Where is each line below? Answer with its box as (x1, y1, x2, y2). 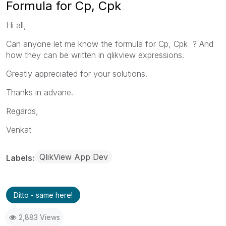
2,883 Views (19, 212, 60, 221)
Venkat (6, 124, 31, 135)
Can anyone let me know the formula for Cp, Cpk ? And (6, 38, 213, 49)
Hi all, (6, 20, 26, 30)
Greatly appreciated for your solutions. (6, 68, 147, 79)
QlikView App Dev (39, 151, 108, 162)
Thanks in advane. (6, 87, 73, 97)
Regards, (6, 105, 38, 116)
